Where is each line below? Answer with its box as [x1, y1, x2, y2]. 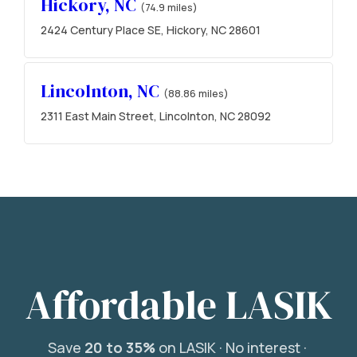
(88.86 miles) [163, 85, 229, 100]
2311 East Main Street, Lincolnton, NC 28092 [41, 108, 271, 124]
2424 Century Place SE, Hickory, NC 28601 [41, 22, 261, 37]
